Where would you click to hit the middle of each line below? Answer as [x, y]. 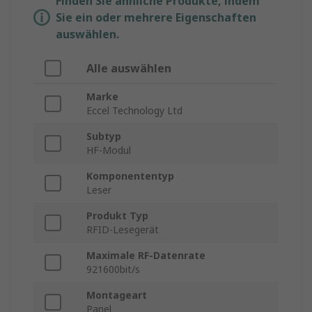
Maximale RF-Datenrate [146, 256]
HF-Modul [109, 150]
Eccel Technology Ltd [134, 111]
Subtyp [104, 136]
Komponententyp [130, 176]
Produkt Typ [117, 216]
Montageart [117, 295]
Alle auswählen [129, 69]
